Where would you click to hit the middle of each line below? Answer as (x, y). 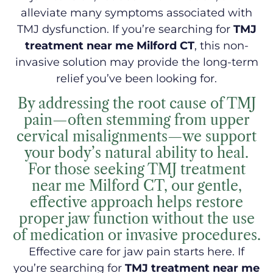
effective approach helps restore (136, 203)
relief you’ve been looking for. (136, 78)
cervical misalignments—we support (136, 137)
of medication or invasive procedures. (136, 236)
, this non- (221, 45)
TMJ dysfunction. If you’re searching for (125, 29)
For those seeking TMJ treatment (136, 170)
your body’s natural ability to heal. (136, 153)
